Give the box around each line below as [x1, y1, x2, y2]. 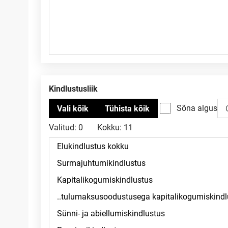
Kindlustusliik [54, 84, 98, 94]
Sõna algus [177, 103, 217, 113]
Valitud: [49, 123, 76, 132]
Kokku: [97, 123, 122, 132]
